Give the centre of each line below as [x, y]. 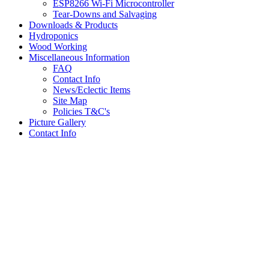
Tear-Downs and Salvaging [105, 14]
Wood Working [58, 47]
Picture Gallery [57, 122]
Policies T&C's [81, 111]
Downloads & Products [73, 25]
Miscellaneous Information [79, 57]
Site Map [70, 101]
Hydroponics [53, 36]
